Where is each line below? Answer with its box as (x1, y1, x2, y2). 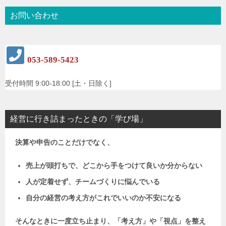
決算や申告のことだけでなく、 (15, 138, 114, 147)
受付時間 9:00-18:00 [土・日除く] (5, 79, 111, 88)
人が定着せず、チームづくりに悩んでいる (26, 178, 160, 186)
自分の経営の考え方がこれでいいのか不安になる (26, 194, 181, 202)
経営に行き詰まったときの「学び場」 (10, 115, 147, 124)
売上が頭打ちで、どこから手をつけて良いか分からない (26, 161, 202, 170)
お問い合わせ (10, 11, 59, 20)
